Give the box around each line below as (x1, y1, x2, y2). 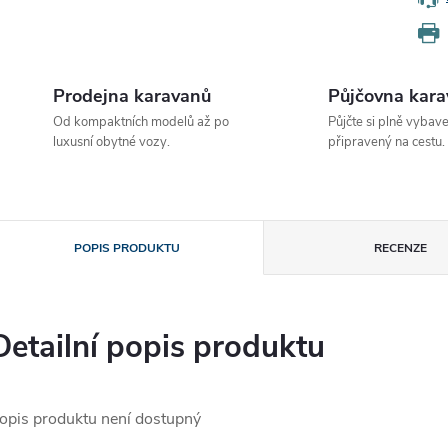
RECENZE (374, 240, 428, 256)
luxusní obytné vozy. (53, 133, 170, 151)
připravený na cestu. (327, 133, 445, 151)
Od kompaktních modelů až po (53, 113, 229, 131)
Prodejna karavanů (53, 84, 211, 108)
